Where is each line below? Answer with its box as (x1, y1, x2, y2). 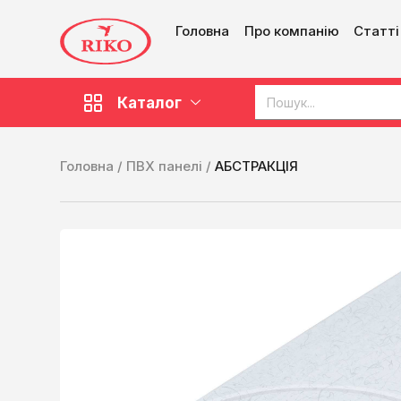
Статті (353, 21, 399, 39)
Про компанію (243, 21, 339, 39)
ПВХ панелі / (126, 158, 216, 175)
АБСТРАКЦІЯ (215, 158, 299, 175)
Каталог (117, 93, 183, 112)
